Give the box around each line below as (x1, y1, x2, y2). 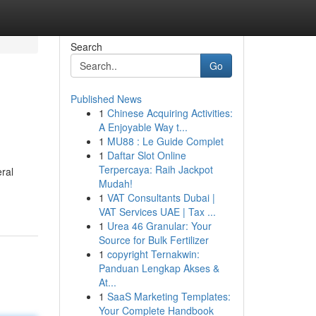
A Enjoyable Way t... (98, 120, 188, 134)
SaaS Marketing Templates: (107, 289, 231, 303)
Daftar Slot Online (107, 148, 186, 162)
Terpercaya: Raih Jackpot (98, 162, 213, 176)
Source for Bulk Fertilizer (98, 233, 209, 247)
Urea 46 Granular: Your (107, 219, 212, 233)
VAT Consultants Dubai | (107, 190, 215, 205)
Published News (70, 92, 142, 106)
